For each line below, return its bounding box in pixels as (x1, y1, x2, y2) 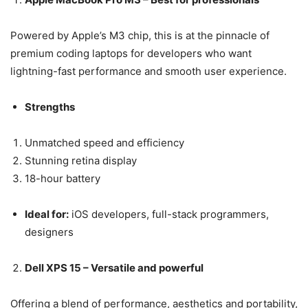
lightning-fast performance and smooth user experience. (10, 64, 287, 78)
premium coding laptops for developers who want (10, 46, 252, 60)
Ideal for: (25, 207, 69, 221)
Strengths (25, 100, 75, 113)
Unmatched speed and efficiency (25, 135, 184, 149)
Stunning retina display (25, 153, 137, 167)
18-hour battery (25, 171, 100, 185)
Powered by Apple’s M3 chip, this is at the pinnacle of (10, 28, 269, 42)
